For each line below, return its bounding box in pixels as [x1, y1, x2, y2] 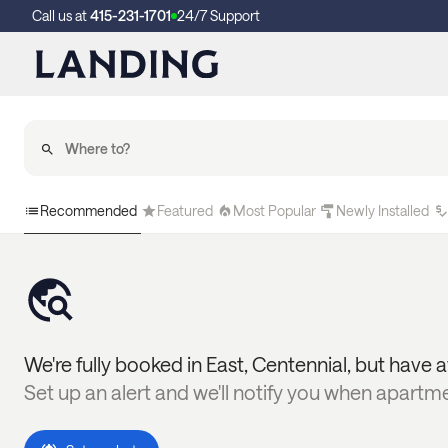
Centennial [252, 352, 347, 376]
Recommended [40, 202, 137, 219]
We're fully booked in [24, 352, 206, 376]
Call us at [32, 7, 90, 24]
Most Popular [233, 202, 316, 219]
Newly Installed [336, 202, 429, 219]
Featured [157, 202, 213, 219]
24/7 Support [177, 7, 260, 24]
